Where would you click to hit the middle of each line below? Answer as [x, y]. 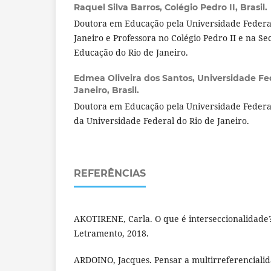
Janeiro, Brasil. [106, 90]
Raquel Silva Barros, [119, 7]
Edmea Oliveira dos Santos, [135, 78]
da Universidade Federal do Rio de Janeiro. [162, 120]
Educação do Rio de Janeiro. [131, 52]
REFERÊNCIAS [110, 173]
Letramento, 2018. [111, 233]
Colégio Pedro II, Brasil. [216, 7]
